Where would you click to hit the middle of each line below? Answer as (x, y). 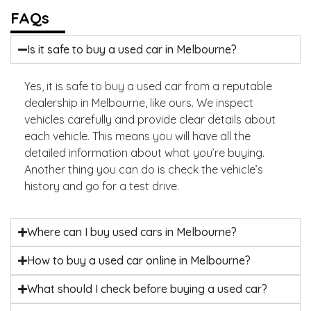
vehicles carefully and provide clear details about (150, 119)
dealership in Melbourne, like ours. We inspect (139, 102)
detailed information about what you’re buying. (144, 152)
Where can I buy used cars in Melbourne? (132, 232)
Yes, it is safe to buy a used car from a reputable (148, 86)
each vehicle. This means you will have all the (137, 136)
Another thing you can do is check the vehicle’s (144, 169)
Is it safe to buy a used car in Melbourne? (132, 49)
